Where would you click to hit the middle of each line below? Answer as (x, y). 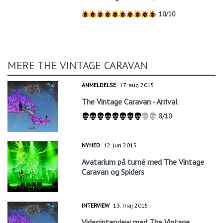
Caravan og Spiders (113, 171)
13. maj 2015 (131, 205)
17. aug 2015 (137, 85)
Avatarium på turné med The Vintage (143, 162)
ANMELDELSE (99, 85)
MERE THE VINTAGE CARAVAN (78, 65)
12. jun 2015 (120, 145)
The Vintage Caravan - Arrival (130, 101)
